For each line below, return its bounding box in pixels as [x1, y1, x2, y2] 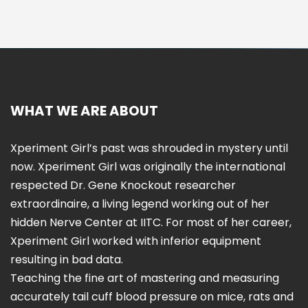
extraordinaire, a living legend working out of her [10, 195, 269, 212]
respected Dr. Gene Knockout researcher [10, 177, 236, 193]
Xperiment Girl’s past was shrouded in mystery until [10, 140, 288, 156]
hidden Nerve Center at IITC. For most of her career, [10, 214, 291, 230]
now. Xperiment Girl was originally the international [10, 158, 285, 175]
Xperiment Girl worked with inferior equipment [10, 232, 261, 249]
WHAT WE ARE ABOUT [10, 100, 158, 120]
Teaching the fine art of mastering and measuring [10, 269, 279, 286]
